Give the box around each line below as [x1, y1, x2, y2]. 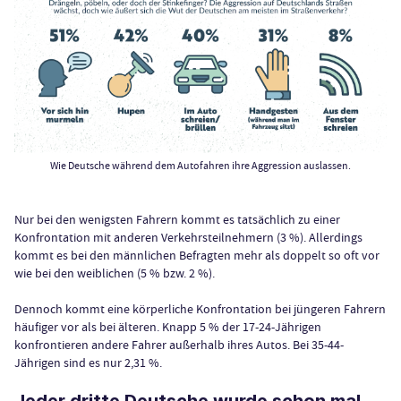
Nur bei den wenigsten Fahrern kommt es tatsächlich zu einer [14, 211, 340, 228]
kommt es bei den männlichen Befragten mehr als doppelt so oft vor [14, 247, 380, 264]
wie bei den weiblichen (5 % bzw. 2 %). [14, 265, 215, 282]
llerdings [316, 229, 363, 246]
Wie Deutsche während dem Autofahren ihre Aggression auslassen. [50, 158, 351, 174]
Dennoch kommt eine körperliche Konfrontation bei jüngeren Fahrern [14, 301, 386, 318]
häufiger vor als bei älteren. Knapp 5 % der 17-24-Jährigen [14, 319, 321, 336]
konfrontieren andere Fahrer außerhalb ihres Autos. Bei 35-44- [14, 337, 344, 354]
